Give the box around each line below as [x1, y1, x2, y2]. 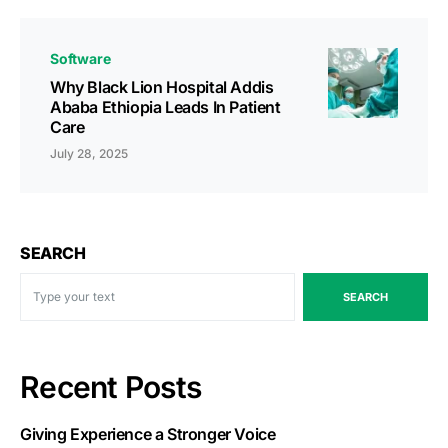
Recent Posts [20, 368, 201, 405]
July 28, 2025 [50, 145, 128, 161]
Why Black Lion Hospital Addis [50, 76, 274, 97]
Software [50, 49, 111, 67]
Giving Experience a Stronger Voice [20, 423, 276, 444]
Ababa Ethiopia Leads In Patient [50, 96, 281, 117]
